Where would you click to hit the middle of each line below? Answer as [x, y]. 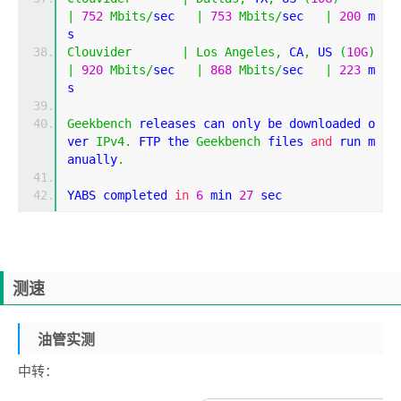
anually [92, 160]
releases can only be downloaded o [253, 124]
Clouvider [99, 52]
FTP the [164, 142]
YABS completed [121, 196]
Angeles [250, 52]
